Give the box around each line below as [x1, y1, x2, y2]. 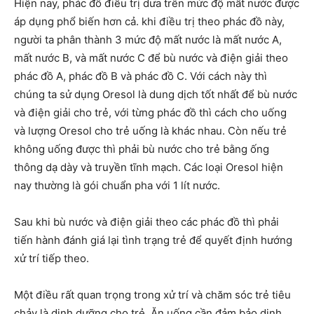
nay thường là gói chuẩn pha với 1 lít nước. [14, 179, 220, 192]
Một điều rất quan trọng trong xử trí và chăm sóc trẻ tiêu [14, 288, 291, 301]
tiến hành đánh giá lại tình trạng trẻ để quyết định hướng [14, 233, 292, 247]
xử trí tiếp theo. [14, 252, 89, 265]
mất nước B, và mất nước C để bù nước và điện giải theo [14, 51, 288, 64]
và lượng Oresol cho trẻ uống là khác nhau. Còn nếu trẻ [14, 124, 287, 137]
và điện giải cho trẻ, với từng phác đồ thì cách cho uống [14, 106, 287, 119]
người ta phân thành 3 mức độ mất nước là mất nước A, [14, 33, 282, 46]
